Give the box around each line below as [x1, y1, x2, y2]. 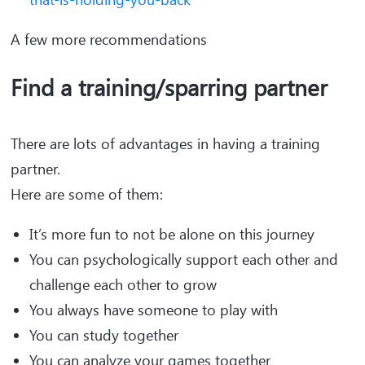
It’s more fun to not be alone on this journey [29, 224, 319, 244]
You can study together [29, 325, 182, 345]
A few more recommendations [11, 29, 207, 50]
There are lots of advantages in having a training [11, 134, 320, 154]
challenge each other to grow [29, 275, 221, 295]
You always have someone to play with [29, 300, 282, 320]
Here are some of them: [11, 184, 163, 204]
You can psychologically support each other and [29, 249, 338, 270]
